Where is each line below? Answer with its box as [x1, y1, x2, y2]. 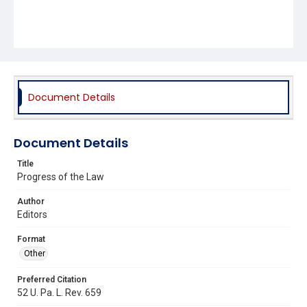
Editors [17, 208, 47, 220]
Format [17, 234, 45, 244]
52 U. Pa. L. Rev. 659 [17, 286, 101, 298]
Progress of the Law [17, 171, 104, 182]
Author [17, 196, 45, 206]
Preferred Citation [17, 274, 86, 284]
